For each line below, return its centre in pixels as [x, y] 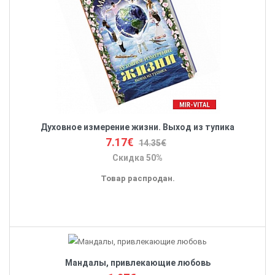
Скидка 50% [137, 157]
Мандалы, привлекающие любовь [137, 262]
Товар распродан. [137, 178]
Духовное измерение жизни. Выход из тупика [137, 127]
